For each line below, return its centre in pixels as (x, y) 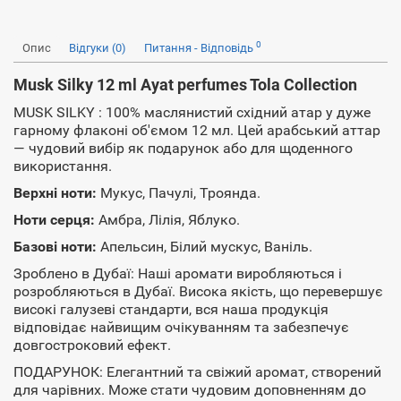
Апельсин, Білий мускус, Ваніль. (205, 247)
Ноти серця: (54, 220)
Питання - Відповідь (200, 48)
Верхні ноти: (57, 193)
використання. (63, 166)
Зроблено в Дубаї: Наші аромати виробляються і (178, 273)
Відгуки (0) (98, 48)
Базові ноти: (55, 247)
